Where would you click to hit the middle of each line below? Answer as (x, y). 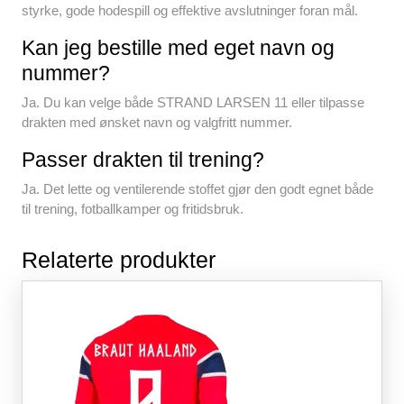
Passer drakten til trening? (143, 160)
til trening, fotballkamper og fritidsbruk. (133, 209)
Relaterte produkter (119, 260)
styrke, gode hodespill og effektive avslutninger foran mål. (190, 11)
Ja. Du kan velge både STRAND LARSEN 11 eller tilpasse (193, 103)
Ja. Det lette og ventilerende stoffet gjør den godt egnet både (197, 189)
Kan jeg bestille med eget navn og (178, 48)
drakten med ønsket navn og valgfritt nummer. (157, 123)
